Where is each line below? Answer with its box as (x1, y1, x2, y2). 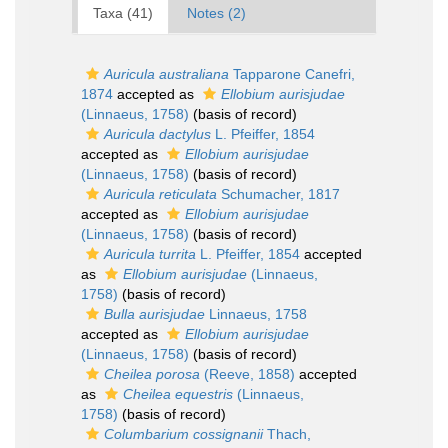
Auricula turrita (104, 246, 196, 262)
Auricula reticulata (104, 186, 217, 202)
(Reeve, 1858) (200, 366, 295, 382)
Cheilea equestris (123, 386, 233, 402)
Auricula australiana (104, 66, 229, 82)
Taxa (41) (93, 5, 153, 21)
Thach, (263, 426, 311, 442)
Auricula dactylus (104, 126, 211, 142)
